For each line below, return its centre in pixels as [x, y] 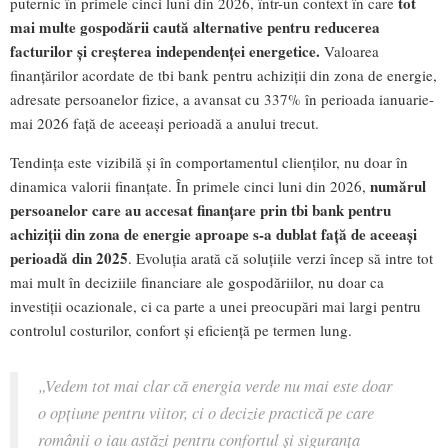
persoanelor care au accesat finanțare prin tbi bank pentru [200, 210]
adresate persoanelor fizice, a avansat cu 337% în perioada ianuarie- [222, 99]
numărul [398, 186]
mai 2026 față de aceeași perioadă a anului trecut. [164, 123]
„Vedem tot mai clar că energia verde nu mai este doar [215, 385]
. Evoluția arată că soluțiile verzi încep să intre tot [280, 258]
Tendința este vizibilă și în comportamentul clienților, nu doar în [209, 162]
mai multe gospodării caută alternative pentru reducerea [195, 27]
